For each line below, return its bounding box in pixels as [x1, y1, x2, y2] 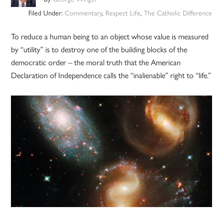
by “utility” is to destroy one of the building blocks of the [11, 43, 188, 55]
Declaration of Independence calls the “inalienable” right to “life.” [11, 69, 212, 81]
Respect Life [105, 7, 140, 18]
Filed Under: [28, 7, 65, 18]
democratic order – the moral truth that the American [11, 56, 181, 68]
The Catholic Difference [143, 7, 212, 18]
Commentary [64, 7, 102, 18]
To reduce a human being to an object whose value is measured [11, 30, 209, 42]
